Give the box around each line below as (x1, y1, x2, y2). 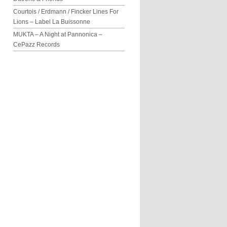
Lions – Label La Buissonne (13, 18, 90, 25)
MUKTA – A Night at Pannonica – (13, 31, 102, 38)
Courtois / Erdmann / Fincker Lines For (13, 8, 119, 15)
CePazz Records (13, 41, 60, 48)
